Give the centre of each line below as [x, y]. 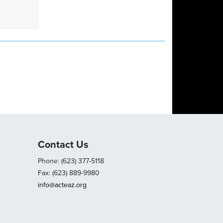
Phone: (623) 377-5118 [71, 161]
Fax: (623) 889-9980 [68, 173]
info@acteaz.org [62, 185]
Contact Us [63, 145]
